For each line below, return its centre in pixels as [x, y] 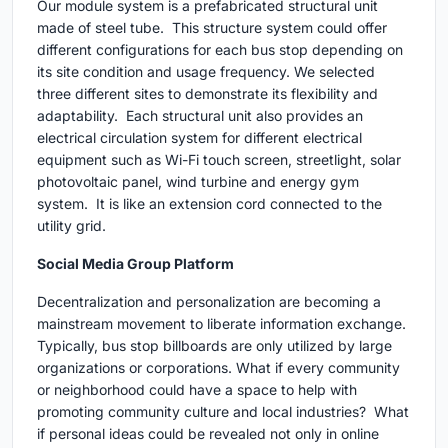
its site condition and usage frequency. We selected [206, 71]
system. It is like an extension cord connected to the [209, 203]
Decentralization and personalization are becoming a [209, 301]
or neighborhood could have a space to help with [197, 389]
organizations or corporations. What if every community [218, 367]
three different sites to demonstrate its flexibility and [207, 93]
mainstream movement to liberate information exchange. [221, 323]
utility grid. [85, 225]
